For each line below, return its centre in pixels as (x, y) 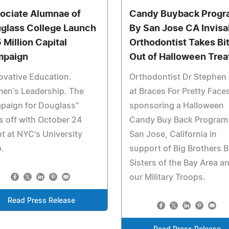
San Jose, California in (173, 134)
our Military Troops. (167, 177)
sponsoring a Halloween (176, 106)
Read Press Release (41, 201)
